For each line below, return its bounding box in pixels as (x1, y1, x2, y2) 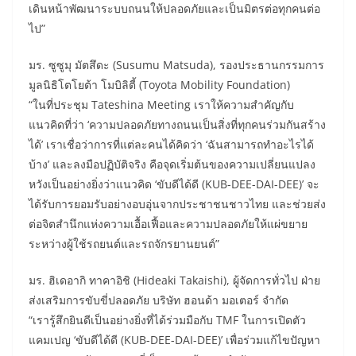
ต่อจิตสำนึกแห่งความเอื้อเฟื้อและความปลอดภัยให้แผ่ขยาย (29, 215, 308, 231)
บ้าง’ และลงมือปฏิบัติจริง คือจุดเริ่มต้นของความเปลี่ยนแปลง (29, 156, 315, 172)
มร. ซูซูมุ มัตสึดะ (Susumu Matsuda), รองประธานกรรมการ (29, 56, 324, 72)
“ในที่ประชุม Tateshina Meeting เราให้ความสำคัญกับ (29, 96, 294, 112)
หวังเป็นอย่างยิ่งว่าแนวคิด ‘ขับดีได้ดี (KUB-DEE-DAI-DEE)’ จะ (29, 176, 319, 192)
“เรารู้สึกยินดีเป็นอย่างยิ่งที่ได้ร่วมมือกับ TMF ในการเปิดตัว (29, 311, 306, 327)
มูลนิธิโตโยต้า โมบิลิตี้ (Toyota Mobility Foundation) (29, 76, 290, 92)
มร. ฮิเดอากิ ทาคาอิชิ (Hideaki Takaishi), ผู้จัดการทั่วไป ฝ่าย (29, 272, 320, 288)
